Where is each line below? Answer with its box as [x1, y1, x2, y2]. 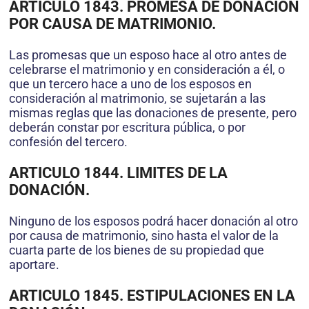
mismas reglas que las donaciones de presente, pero [9, 105, 297, 120]
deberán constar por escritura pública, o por [9, 119, 246, 134]
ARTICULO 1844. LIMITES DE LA [9, 163, 228, 181]
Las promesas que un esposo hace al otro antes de [9, 47, 287, 62]
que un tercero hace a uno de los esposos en [9, 76, 252, 91]
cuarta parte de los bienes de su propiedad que [9, 242, 264, 257]
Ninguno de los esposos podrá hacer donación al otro [9, 213, 298, 228]
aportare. [9, 257, 59, 272]
